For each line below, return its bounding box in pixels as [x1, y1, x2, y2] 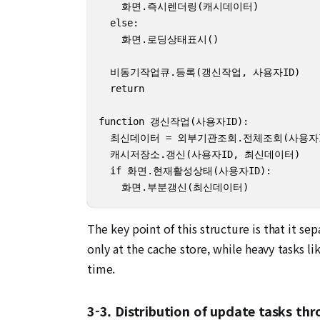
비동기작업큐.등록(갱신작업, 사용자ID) [99, 66, 300, 78]
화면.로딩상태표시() [99, 33, 219, 45]
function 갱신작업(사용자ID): [99, 115, 249, 127]
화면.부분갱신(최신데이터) [99, 181, 249, 193]
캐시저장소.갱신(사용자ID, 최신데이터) [99, 148, 300, 160]
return [99, 82, 144, 94]
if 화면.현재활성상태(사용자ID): [99, 164, 271, 176]
